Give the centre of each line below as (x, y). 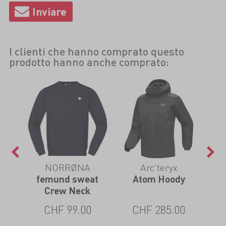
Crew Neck (67, 190)
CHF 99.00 (67, 210)
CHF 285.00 (159, 210)
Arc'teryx (159, 167)
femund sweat (67, 179)
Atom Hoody (159, 179)
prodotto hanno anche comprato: (89, 62)
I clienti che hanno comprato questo (96, 51)
